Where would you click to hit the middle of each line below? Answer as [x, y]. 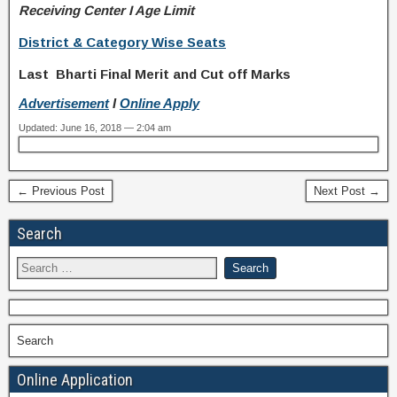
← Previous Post [61, 191]
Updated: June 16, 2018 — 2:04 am [95, 128]
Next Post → [347, 191]
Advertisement [64, 104]
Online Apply [160, 104]
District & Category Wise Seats [122, 42]
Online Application [75, 380]
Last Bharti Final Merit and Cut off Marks [155, 74]
